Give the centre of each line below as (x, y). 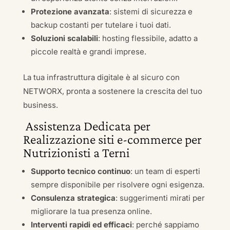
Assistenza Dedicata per (87, 126)
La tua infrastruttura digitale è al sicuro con (101, 77)
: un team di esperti (165, 171)
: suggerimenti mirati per (160, 198)
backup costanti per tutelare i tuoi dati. (101, 25)
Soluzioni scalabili (64, 38)
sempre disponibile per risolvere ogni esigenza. (117, 185)
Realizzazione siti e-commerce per (112, 139)
